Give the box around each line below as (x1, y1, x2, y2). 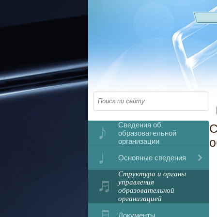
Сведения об (118, 121, 161, 129)
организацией (118, 195, 162, 202)
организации (118, 137, 159, 145)
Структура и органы (118, 170, 186, 178)
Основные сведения (118, 154, 186, 162)
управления (118, 178, 154, 186)
